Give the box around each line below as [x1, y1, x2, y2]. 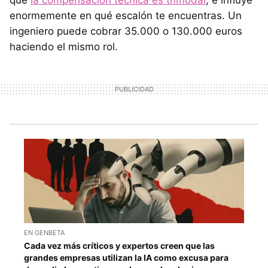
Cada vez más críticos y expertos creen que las [24, 240, 215, 251]
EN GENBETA [24, 228, 65, 237]
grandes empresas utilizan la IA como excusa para [24, 252, 229, 263]
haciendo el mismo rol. [10, 41, 118, 53]
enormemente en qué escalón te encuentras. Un [10, 10, 242, 22]
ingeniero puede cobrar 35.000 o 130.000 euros [10, 25, 242, 38]
